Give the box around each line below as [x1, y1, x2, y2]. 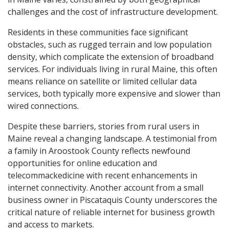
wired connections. [8, 100, 79, 111]
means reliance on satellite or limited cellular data [8, 75, 197, 87]
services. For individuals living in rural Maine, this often [8, 63, 217, 75]
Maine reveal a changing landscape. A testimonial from [8, 132, 217, 144]
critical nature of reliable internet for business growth [8, 206, 215, 218]
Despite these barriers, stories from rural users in [8, 120, 199, 132]
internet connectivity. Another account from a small [8, 181, 203, 193]
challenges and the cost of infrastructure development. [8, 6, 218, 17]
